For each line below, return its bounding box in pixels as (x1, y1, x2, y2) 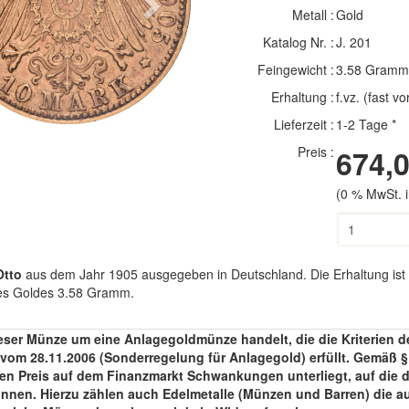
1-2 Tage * (335, 115, 396, 133)
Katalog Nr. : (262, 33, 334, 51)
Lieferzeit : (273, 115, 334, 133)
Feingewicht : (257, 60, 334, 79)
